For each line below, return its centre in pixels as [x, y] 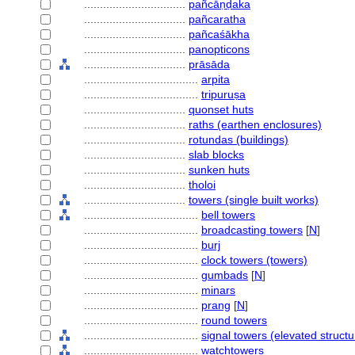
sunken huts [219, 170]
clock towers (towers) [254, 260]
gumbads [225, 275]
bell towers [228, 215]
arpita [216, 79]
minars [218, 290]
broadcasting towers [252, 230]
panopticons [219, 49]
